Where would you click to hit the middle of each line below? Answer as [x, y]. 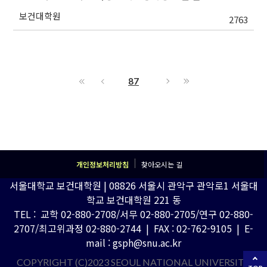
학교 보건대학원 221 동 [133, 200]
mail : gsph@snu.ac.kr [133, 243]
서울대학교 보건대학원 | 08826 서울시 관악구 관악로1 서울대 [133, 186]
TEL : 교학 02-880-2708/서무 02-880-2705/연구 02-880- [133, 214]
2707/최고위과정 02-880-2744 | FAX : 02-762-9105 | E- [133, 229]
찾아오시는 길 [162, 164]
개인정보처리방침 [102, 164]
